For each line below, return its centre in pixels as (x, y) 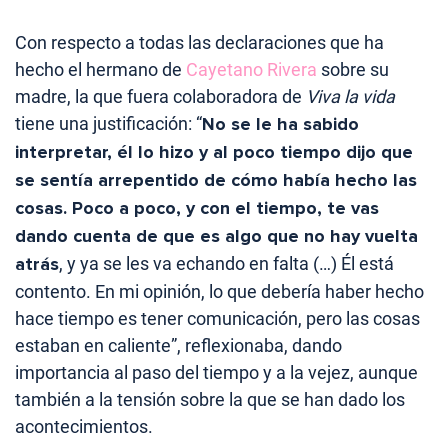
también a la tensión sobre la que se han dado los (210, 399)
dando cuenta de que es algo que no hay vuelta (216, 235)
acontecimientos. (84, 426)
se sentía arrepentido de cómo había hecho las (216, 179)
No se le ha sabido (280, 123)
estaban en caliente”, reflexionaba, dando (178, 345)
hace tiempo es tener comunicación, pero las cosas (217, 318)
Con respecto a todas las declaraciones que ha (199, 42)
